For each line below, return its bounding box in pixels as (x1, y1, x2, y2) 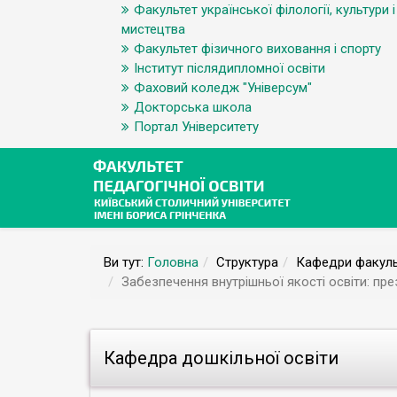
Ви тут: (104, 254, 147, 270)
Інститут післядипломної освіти (134, 60, 325, 76)
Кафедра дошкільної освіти (104, 347, 339, 369)
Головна (147, 254, 198, 270)
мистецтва (121, 21, 185, 37)
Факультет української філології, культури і (134, 2, 395, 18)
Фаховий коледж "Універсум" (134, 80, 312, 96)
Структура (216, 254, 278, 270)
